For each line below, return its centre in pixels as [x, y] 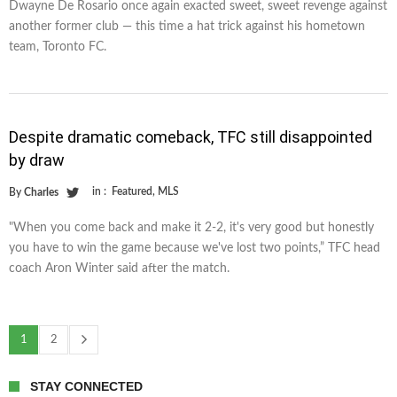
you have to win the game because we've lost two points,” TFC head [195, 248]
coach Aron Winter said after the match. [119, 268]
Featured [132, 191]
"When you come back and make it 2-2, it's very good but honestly [191, 227]
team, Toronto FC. [58, 47]
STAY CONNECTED [86, 386]
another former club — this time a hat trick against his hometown [187, 26]
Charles [41, 192]
